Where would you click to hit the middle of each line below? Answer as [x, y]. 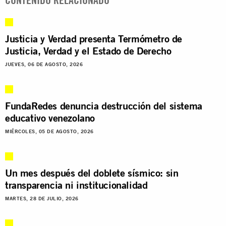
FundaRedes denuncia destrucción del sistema [104, 105]
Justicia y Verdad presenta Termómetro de [94, 38]
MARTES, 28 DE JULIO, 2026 [42, 198]
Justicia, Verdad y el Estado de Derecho [88, 50]
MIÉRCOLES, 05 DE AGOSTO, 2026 [49, 131]
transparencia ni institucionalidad [76, 185]
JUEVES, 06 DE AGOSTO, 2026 [44, 64]
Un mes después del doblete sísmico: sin [92, 173]
